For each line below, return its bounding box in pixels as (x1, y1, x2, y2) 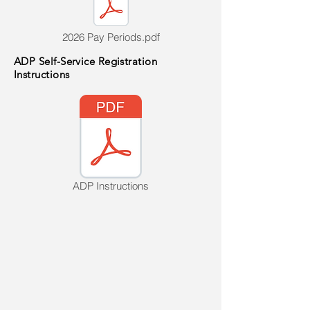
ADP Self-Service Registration (14, 55, 158, 68)
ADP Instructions (73, 179, 149, 192)
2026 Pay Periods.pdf (62, 30, 160, 44)
